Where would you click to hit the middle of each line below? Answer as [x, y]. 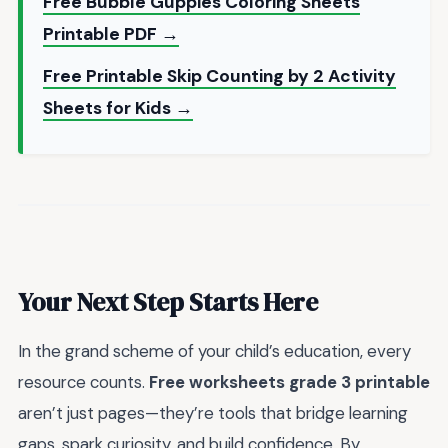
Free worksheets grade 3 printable [289, 381]
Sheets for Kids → [118, 108]
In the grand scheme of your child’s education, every [214, 350]
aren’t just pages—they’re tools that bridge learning [213, 412]
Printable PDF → [111, 34]
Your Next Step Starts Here [168, 301]
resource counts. [83, 381]
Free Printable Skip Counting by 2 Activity [219, 76]
